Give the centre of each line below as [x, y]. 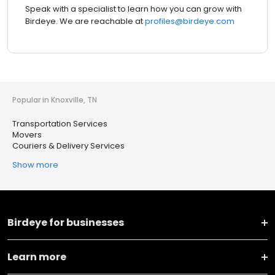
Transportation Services [60, 124]
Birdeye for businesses [66, 223]
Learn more [37, 257]
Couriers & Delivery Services [68, 146]
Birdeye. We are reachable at [84, 21]
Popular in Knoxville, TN [55, 100]
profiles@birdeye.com [189, 21]
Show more [35, 165]
